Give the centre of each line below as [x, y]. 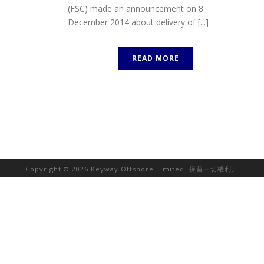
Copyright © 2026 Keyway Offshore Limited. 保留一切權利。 [132, 169]
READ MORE [156, 58]
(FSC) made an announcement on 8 [136, 9]
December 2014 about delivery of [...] [138, 22]
